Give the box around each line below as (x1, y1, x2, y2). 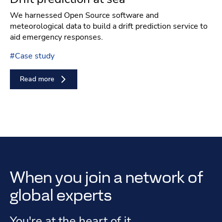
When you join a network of (10, 168, 203, 186)
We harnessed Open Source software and (10, 9, 159, 21)
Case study (15, 50, 55, 61)
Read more (20, 74, 55, 84)
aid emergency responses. (10, 31, 103, 43)
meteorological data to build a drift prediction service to (10, 20, 208, 32)
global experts (10, 186, 112, 204)
